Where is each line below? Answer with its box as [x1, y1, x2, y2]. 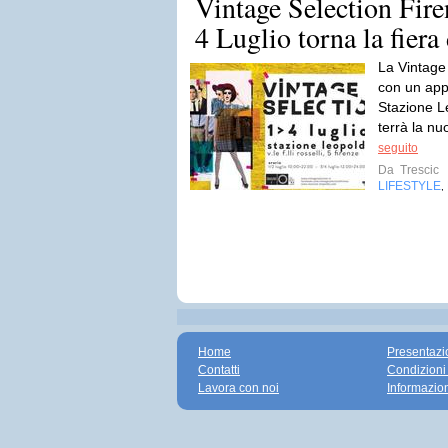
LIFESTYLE [378, 179, 441, 193]
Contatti [198, 363, 240, 377]
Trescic [397, 163, 439, 177]
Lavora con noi [198, 381, 279, 395]
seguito [378, 141, 418, 155]
